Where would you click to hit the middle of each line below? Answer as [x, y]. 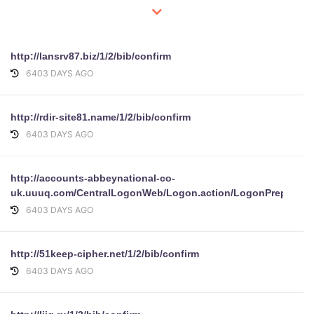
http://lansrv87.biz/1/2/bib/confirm [91, 56]
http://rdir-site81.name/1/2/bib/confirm [101, 117]
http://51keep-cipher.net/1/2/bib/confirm [105, 254]
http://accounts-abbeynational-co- [93, 178]
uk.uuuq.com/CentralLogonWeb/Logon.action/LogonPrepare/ [157, 193]
